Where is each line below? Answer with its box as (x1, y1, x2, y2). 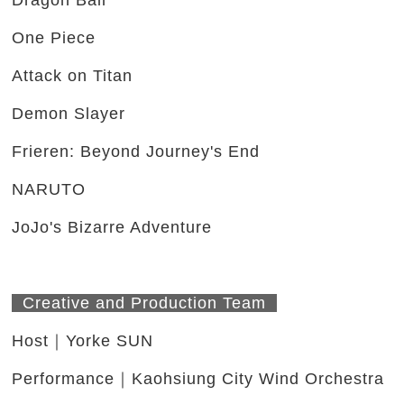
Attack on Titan (12, 67, 133, 86)
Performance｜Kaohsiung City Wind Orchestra (12, 370, 390, 389)
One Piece (12, 29, 96, 48)
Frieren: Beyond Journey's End (12, 142, 261, 161)
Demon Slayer (12, 105, 126, 124)
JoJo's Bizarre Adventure (12, 218, 213, 237)
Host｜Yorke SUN (12, 332, 160, 351)
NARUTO (12, 180, 87, 199)
